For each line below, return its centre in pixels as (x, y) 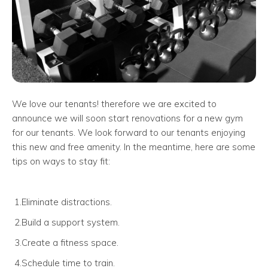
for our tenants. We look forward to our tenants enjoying (129, 133)
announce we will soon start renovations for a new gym (127, 118)
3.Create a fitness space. (65, 243)
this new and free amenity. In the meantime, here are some (134, 147)
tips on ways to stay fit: (61, 162)
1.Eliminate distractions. (62, 202)
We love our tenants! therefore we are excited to (114, 104)
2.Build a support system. (66, 223)
